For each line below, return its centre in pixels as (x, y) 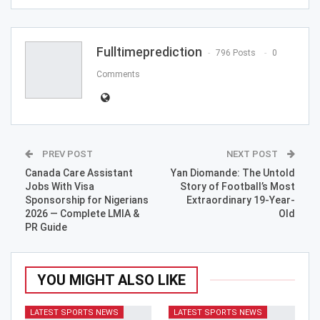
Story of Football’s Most (237, 187)
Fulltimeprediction (149, 52)
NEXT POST (253, 154)
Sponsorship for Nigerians (87, 200)
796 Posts (236, 53)
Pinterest (261, 15)
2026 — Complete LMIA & (82, 214)
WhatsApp (189, 15)
